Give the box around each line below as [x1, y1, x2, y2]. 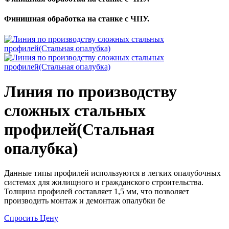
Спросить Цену [4, 214, 58, 223]
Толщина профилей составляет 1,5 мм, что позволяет [4, 187, 189, 196]
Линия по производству [4, 82, 177, 101]
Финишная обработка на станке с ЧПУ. [4, 14, 149, 24]
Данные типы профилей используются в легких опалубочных [4, 169, 221, 178]
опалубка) [4, 139, 78, 158]
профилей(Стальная [4, 120, 154, 139]
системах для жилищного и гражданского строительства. [4, 178, 203, 187]
